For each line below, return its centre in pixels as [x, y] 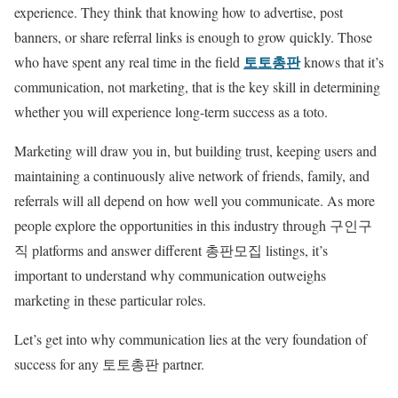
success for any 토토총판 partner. [109, 364]
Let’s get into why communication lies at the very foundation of [191, 339]
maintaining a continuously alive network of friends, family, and [192, 175]
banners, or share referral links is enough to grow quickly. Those [193, 37]
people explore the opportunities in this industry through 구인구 [193, 225]
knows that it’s [342, 62]
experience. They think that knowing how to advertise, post [179, 12]
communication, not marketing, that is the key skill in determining [197, 87]
